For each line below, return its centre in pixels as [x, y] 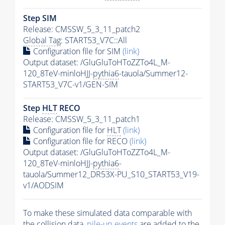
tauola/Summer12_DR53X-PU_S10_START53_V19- [111, 175]
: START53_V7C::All [94, 40]
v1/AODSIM [43, 186]
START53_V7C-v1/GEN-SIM [71, 85]
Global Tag [42, 40]
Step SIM [40, 18]
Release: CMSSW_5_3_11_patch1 [82, 119]
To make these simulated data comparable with [107, 213]
